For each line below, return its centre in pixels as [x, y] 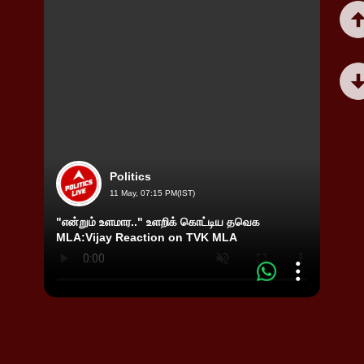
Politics [130, 176]
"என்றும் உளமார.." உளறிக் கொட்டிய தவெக [158, 222]
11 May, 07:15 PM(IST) [152, 193]
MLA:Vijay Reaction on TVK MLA [147, 237]
